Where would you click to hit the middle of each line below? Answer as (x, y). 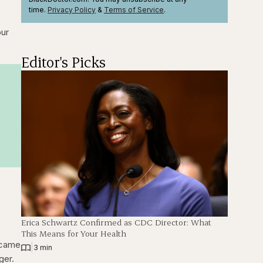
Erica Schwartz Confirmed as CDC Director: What (117, 222)
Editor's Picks (64, 62)
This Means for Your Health (74, 234)
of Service (145, 9)
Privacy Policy (72, 9)
